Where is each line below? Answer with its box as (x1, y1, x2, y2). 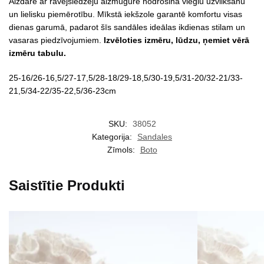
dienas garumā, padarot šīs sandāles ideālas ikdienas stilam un (9, 22, 245, 32)
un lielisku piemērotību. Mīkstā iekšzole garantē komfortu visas (9, 9, 242, 19)
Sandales (137, 132, 172, 142)
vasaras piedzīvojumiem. (9, 35, 104, 45)
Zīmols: (107, 145, 137, 155)
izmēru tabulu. (9, 48, 66, 58)
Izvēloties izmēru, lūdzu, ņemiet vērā (104, 35, 249, 45)
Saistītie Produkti (9, 177, 125, 194)
